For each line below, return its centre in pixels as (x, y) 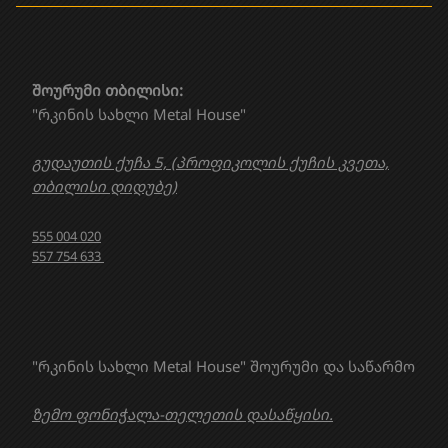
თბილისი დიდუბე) (104, 186)
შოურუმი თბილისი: (107, 90)
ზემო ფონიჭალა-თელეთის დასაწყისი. (182, 414)
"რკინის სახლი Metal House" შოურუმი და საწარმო (223, 366)
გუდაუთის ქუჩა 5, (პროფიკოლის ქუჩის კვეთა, (210, 162)
